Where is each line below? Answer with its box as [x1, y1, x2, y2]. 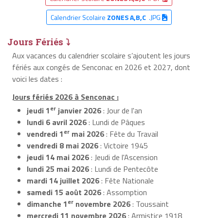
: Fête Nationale [99, 174, 154, 186]
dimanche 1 [27, 198, 68, 210]
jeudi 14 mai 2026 [27, 151, 89, 163]
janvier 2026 [56, 104, 101, 116]
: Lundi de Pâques [87, 116, 145, 128]
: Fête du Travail [104, 127, 158, 140]
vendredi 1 [27, 127, 64, 140]
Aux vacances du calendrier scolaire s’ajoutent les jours [12, 49, 190, 61]
